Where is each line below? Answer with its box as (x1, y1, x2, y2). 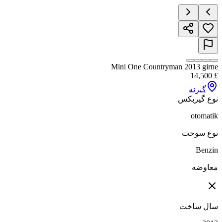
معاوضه (192, 163, 218, 172)
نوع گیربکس (178, 95, 218, 104)
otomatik (191, 111, 218, 120)
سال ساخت (179, 202, 218, 211)
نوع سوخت (182, 129, 218, 138)
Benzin (196, 146, 218, 155)
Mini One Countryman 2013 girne (111, 62, 218, 71)
